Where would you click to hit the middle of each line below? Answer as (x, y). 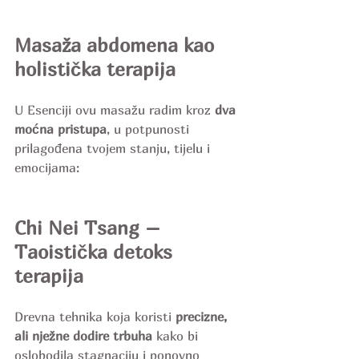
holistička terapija (95, 69)
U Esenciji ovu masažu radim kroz (115, 110)
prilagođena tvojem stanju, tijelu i (114, 149)
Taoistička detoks (96, 252)
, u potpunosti (150, 129)
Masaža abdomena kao (117, 45)
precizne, (203, 317)
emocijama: (47, 168)
